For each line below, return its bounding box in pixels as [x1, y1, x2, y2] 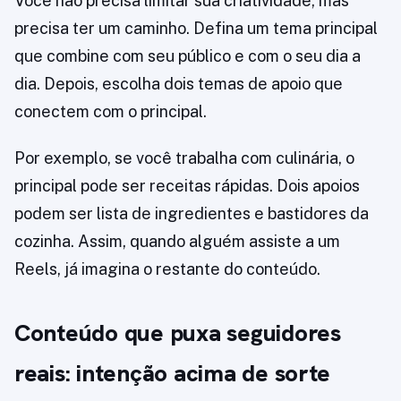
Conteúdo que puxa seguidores [14, 318, 341, 349]
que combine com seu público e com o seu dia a [14, 47, 361, 66]
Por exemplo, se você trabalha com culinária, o [14, 149, 354, 168]
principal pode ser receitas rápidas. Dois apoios [14, 176, 360, 196]
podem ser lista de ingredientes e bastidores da [14, 204, 369, 224]
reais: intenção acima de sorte [14, 358, 331, 389]
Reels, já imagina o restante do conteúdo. [14, 260, 320, 279]
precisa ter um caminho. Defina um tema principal [14, 19, 378, 38]
